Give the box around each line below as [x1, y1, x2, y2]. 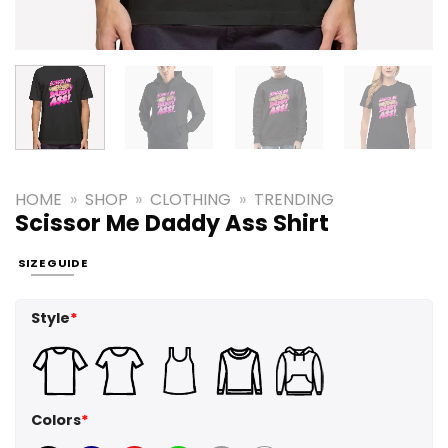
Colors [31, 410, 81, 431]
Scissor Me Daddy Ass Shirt [15, 206, 329, 239]
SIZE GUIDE [17, 255, 88, 272]
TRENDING [253, 187, 334, 211]
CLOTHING [150, 187, 232, 211]
